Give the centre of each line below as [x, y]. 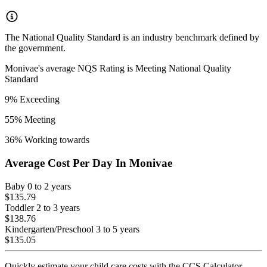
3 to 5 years [118, 229]
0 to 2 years [49, 186]
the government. [35, 48]
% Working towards [52, 140]
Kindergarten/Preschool [49, 229]
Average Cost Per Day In [67, 163]
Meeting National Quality [183, 69]
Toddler [19, 207]
